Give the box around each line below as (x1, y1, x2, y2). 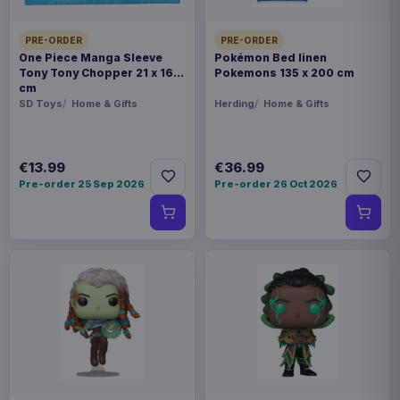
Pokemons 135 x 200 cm (214, 65, 354, 79)
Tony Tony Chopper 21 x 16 (19, 65, 173, 79)
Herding (214, 96, 254, 110)
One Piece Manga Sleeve (19, 50, 162, 64)
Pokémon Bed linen (214, 50, 327, 64)
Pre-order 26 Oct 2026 (214, 177, 337, 190)
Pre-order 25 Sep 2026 (19, 177, 145, 190)
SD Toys (19, 96, 62, 110)
